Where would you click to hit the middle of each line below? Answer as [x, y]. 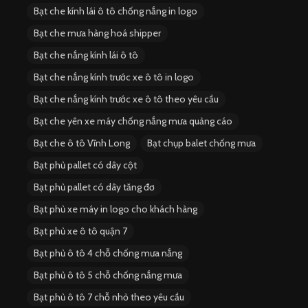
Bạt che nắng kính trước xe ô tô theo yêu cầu [126, 99]
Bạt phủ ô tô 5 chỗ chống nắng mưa [108, 275]
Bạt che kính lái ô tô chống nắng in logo [115, 11]
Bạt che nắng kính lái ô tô [86, 55]
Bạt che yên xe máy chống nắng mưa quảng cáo [133, 121]
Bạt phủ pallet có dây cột [85, 165]
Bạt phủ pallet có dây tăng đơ [94, 187]
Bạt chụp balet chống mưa [201, 143]
